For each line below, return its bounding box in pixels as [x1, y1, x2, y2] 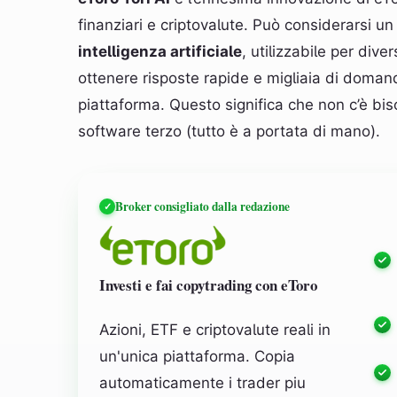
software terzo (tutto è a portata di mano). [78, 122, 380, 140]
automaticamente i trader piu [99, 374, 306, 392]
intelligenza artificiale [78, 43, 242, 60]
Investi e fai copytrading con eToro [99, 274, 317, 296]
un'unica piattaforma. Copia [99, 347, 295, 365]
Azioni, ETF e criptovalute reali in [99, 321, 331, 339]
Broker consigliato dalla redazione [115, 197, 290, 215]
